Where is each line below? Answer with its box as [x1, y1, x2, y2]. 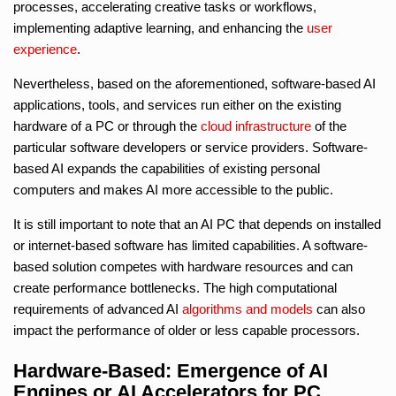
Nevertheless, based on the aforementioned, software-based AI [13, 75, 376, 91]
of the [311, 118, 346, 133]
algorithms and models [182, 301, 313, 316]
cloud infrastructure [201, 118, 311, 133]
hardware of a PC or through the [13, 118, 201, 133]
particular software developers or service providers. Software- [13, 139, 368, 155]
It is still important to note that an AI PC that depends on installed [13, 216, 381, 232]
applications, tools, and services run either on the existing [13, 96, 341, 112]
